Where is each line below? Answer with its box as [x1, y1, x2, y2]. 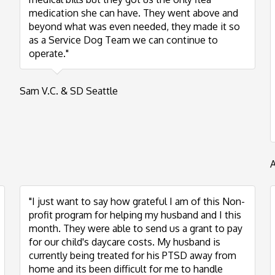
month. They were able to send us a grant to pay [29, 222, 242, 234]
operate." [29, 47, 69, 60]
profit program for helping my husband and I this [29, 209, 241, 221]
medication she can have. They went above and [29, 7, 238, 19]
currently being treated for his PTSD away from [29, 249, 236, 261]
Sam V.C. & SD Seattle [20, 85, 118, 97]
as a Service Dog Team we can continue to [29, 34, 218, 46]
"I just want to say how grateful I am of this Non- [29, 195, 245, 207]
